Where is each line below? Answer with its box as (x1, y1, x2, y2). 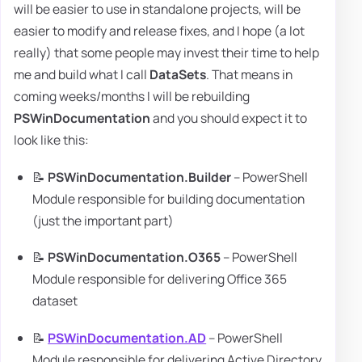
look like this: (14, 131, 89, 149)
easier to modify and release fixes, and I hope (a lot (14, 22, 305, 40)
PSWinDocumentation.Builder (48, 167, 232, 186)
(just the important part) (32, 211, 175, 229)
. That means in (206, 65, 293, 84)
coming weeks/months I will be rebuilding (14, 87, 250, 106)
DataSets (149, 65, 206, 84)
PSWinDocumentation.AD (48, 328, 207, 347)
